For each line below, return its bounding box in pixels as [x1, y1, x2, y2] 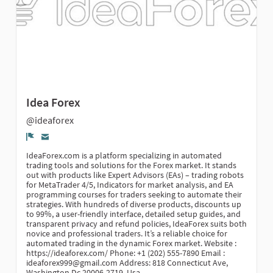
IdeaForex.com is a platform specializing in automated [26, 149, 222, 161]
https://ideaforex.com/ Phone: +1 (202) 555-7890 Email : [26, 247, 225, 258]
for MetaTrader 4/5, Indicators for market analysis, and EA [26, 179, 233, 190]
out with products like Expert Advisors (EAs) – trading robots [26, 169, 244, 180]
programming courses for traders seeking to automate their [26, 188, 242, 200]
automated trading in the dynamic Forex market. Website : [26, 237, 236, 249]
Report [30, 140, 66, 156]
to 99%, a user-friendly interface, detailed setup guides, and [26, 208, 241, 219]
